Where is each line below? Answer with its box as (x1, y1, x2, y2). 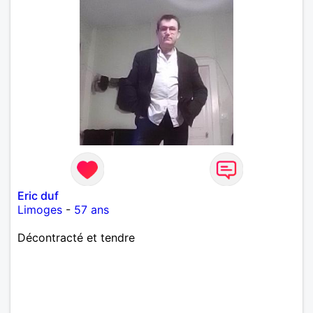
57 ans (74, 202, 109, 217)
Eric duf (17, 188, 59, 203)
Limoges (17, 202, 62, 217)
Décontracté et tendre (17, 230, 135, 245)
